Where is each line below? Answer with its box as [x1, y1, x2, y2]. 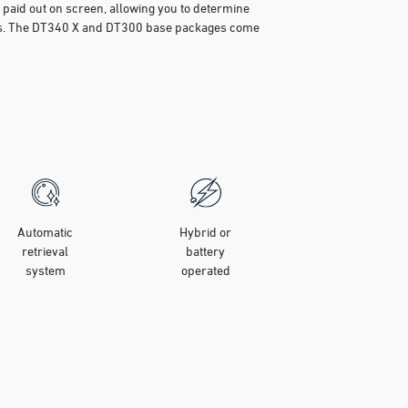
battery [186, 243, 226, 259]
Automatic [17, 224, 74, 240]
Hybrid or [179, 224, 232, 240]
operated [180, 262, 230, 278]
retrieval [22, 243, 69, 259]
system [25, 262, 66, 278]
